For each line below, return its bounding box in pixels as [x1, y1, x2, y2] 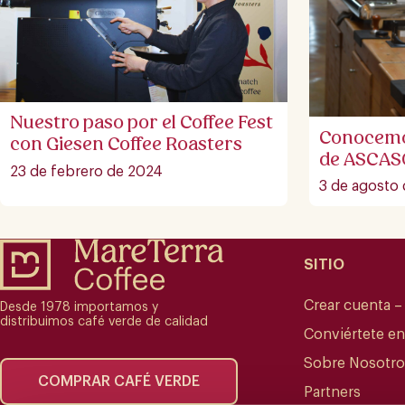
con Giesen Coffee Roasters [9, 132, 242, 156]
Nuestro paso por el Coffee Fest [9, 110, 273, 135]
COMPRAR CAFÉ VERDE [38, 373, 200, 389]
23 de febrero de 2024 [9, 164, 163, 179]
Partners [304, 385, 361, 400]
